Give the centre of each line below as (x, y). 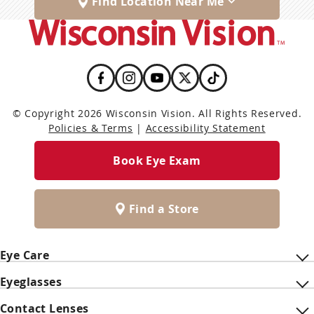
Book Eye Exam (157, 161)
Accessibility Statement (205, 128)
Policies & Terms (91, 128)
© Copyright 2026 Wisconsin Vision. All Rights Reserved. (157, 113)
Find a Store (164, 209)
